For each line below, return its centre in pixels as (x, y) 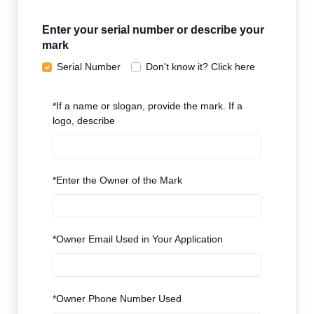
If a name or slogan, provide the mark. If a (149, 106)
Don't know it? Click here (200, 67)
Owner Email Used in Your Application (139, 239)
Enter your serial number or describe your (153, 30)
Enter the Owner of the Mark (119, 180)
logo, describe (83, 121)
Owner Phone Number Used (118, 298)
